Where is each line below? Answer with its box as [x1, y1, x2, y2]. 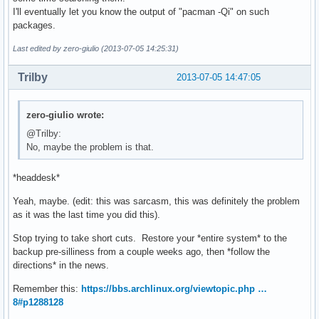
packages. [13, 20, 56, 31]
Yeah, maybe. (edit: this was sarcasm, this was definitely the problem [13, 196, 300, 207]
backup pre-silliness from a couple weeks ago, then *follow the [13, 246, 270, 258]
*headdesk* [13, 172, 60, 184]
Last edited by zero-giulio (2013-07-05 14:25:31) [13, 44, 179, 53]
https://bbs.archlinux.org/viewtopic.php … [81, 283, 267, 295]
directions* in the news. [13, 260, 109, 271]
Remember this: [13, 283, 81, 295]
